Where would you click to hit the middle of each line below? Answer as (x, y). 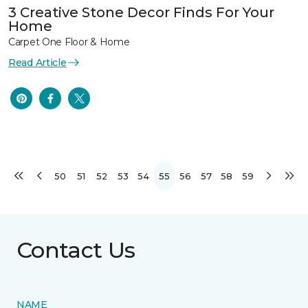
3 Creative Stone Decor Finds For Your (141, 12)
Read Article (37, 62)
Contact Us (76, 250)
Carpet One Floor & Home (69, 42)
